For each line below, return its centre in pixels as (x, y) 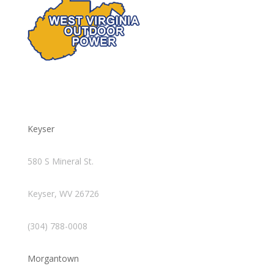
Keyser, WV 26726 (63, 193)
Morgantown (53, 258)
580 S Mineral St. (60, 161)
